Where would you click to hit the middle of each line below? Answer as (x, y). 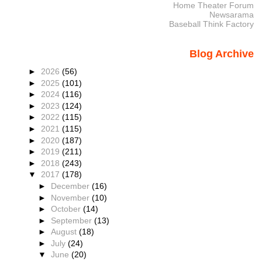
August (65, 232)
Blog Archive (221, 54)
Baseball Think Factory (211, 24)
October (67, 209)
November (72, 197)
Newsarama (231, 15)
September (73, 220)
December (72, 186)
